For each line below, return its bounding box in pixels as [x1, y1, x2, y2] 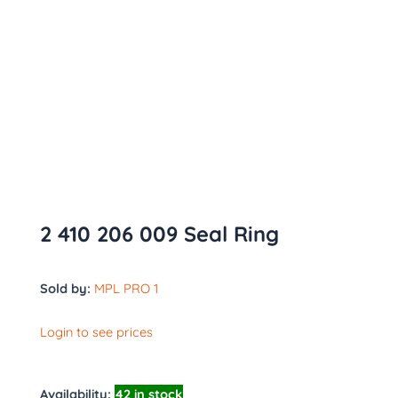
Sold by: [40, 279, 91, 297]
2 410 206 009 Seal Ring [40, 219, 279, 247]
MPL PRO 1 [94, 279, 158, 297]
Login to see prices [40, 323, 153, 341]
